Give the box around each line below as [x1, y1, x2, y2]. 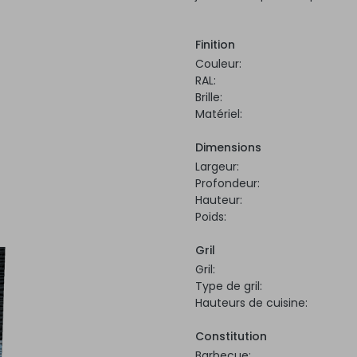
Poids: [195, 208, 226, 225]
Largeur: [195, 158, 239, 175]
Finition [195, 36, 235, 53]
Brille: [195, 88, 222, 105]
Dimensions [195, 139, 261, 155]
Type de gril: [195, 277, 262, 294]
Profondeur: [195, 175, 260, 191]
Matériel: [195, 105, 242, 122]
